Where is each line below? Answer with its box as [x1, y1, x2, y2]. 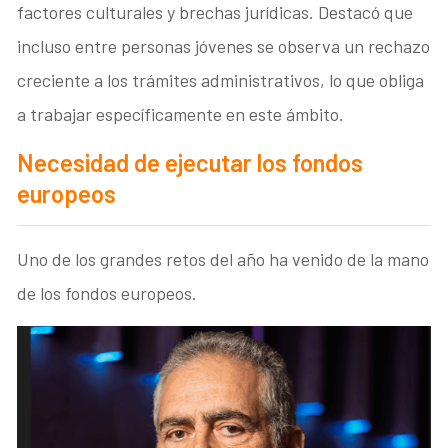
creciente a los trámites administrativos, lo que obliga [17, 68, 425, 91]
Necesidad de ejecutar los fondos [17, 147, 364, 177]
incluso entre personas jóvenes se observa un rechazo [17, 34, 431, 57]
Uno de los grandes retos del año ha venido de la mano [17, 247, 430, 270]
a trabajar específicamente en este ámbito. [17, 102, 345, 125]
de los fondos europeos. [17, 281, 198, 304]
